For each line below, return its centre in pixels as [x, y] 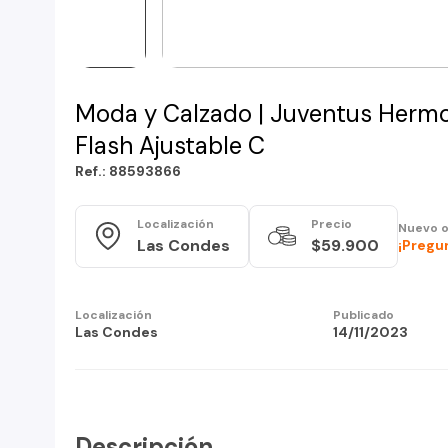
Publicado [363, 314]
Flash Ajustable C [170, 145]
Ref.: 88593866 [128, 171]
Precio [331, 224]
